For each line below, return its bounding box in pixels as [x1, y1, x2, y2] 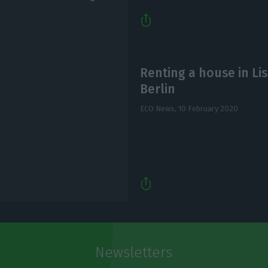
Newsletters [95, 244, 173, 261]
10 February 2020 [178, 104, 238, 114]
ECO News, [139, 104, 178, 114]
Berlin [139, 81, 175, 98]
